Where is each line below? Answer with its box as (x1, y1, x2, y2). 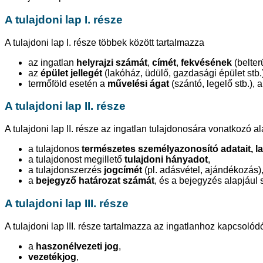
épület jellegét (41, 68, 102, 78)
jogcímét (104, 165, 142, 176)
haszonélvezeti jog (36, 241, 119, 251)
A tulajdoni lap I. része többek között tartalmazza (5, 37, 204, 48)
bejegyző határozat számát (36, 176, 154, 186)
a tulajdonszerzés (28, 165, 104, 176)
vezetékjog (28, 251, 76, 262)
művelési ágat (107, 78, 169, 89)
